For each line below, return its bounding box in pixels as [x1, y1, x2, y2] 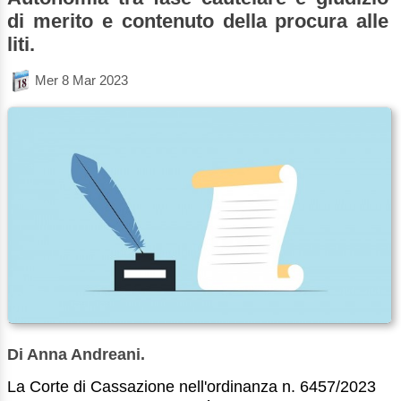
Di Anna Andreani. [7, 346, 145, 364]
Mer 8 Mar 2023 [35, 72, 128, 88]
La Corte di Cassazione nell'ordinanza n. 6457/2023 [7, 378, 376, 397]
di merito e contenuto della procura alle [7, 10, 389, 33]
